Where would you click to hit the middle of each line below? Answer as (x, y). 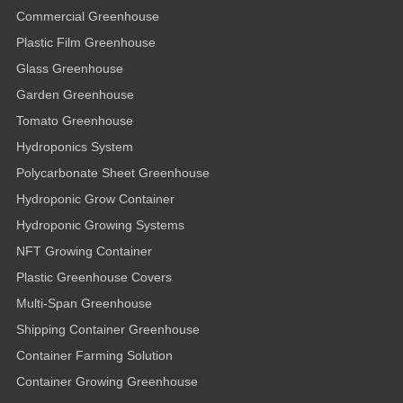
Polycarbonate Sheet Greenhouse (113, 173)
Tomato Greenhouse (75, 121)
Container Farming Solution (94, 356)
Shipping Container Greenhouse (108, 330)
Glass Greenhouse (70, 69)
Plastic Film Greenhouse (86, 43)
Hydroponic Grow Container (95, 199)
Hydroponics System (75, 147)
